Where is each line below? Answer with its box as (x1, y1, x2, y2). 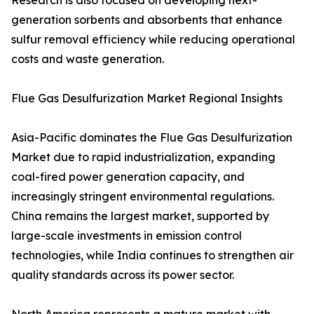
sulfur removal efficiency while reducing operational (11, 32, 295, 47)
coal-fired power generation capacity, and (11, 170, 245, 184)
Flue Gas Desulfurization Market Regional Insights (11, 91, 282, 106)
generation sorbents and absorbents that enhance (11, 13, 282, 27)
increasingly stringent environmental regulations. (11, 189, 274, 204)
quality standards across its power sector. (11, 268, 234, 282)
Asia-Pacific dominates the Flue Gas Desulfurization (11, 130, 292, 145)
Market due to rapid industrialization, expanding (11, 150, 275, 165)
